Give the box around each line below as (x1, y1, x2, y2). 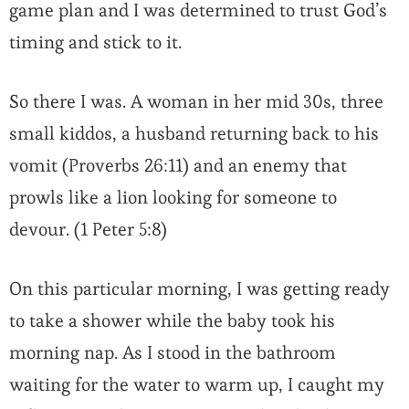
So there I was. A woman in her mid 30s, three (9, 89, 383, 114)
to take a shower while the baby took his (9, 309, 335, 333)
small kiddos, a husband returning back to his (9, 121, 379, 146)
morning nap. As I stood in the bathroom (9, 341, 336, 365)
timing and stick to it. (9, 30, 186, 55)
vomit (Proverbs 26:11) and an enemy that (9, 153, 347, 178)
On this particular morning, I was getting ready (9, 277, 390, 301)
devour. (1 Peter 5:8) (9, 217, 167, 242)
